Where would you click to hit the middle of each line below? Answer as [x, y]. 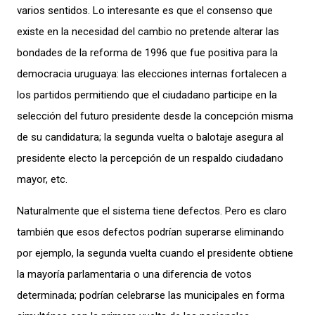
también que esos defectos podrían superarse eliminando [150, 232]
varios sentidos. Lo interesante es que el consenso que [145, 11]
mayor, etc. [42, 179]
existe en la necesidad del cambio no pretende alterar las [148, 32]
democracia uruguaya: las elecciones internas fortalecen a [152, 74]
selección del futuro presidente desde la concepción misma [155, 116]
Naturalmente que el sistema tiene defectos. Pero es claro [152, 211]
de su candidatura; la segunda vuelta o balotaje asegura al [150, 137]
